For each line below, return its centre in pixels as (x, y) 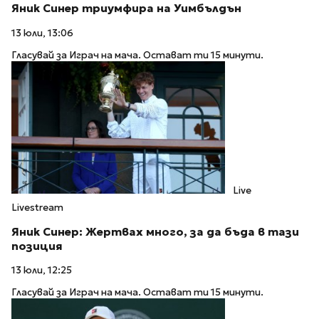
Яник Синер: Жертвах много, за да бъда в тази (155, 231)
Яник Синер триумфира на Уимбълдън (126, 9)
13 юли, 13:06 (42, 33)
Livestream (37, 207)
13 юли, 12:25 (42, 271)
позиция (37, 246)
